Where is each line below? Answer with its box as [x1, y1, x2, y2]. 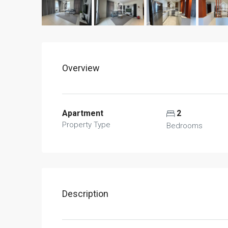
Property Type [62, 120, 110, 129]
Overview [62, 63, 100, 73]
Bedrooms [166, 121, 203, 130]
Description [62, 188, 108, 199]
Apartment [62, 108, 103, 118]
